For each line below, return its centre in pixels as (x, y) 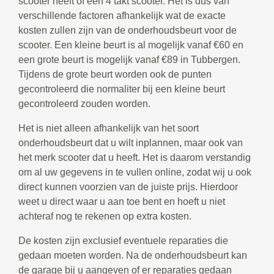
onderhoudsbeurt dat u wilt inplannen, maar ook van (131, 143)
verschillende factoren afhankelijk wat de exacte (122, 15)
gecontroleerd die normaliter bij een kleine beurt (122, 89)
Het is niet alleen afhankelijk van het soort (109, 128)
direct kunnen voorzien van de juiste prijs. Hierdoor (128, 187)
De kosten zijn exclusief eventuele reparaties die (123, 240)
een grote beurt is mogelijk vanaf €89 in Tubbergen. (129, 59)
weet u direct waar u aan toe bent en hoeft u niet (122, 201)
